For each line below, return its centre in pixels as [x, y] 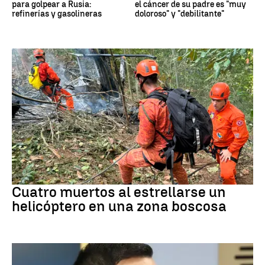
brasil [21, 175]
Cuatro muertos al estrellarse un [119, 192]
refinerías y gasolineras [57, 14]
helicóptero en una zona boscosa [119, 206]
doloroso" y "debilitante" [180, 14]
